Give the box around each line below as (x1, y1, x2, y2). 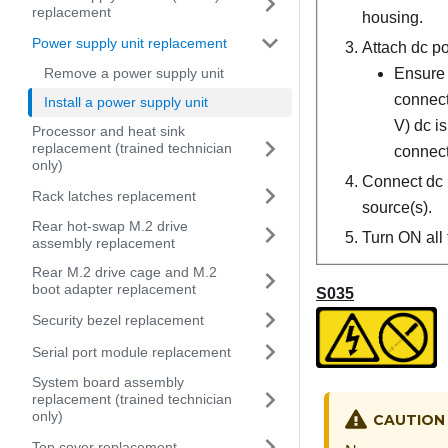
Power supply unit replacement (32, 34, 227, 51)
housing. (362, 9, 423, 27)
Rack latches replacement (32, 187, 196, 204)
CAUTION (372, 410, 445, 429)
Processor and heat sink (32, 123, 185, 139)
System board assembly (32, 374, 184, 390)
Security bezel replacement (32, 311, 204, 328)
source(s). (362, 199, 432, 217)
